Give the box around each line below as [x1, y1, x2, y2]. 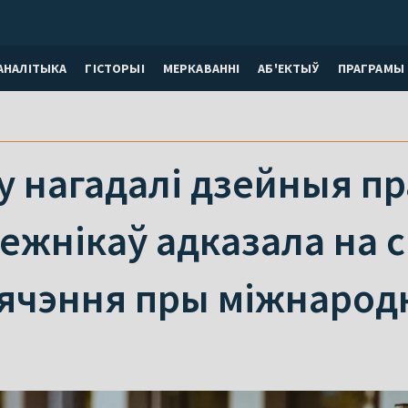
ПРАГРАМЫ [337, 59, 404, 76]
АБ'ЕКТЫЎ [258, 59, 320, 76]
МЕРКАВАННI [162, 59, 240, 76]
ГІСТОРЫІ [85, 59, 145, 76]
